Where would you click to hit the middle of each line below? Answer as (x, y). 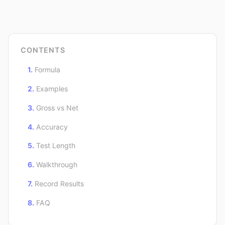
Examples (52, 89)
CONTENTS (43, 50)
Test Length (56, 146)
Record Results (59, 184)
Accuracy (52, 127)
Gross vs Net (57, 107)
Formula (47, 70)
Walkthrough (57, 165)
